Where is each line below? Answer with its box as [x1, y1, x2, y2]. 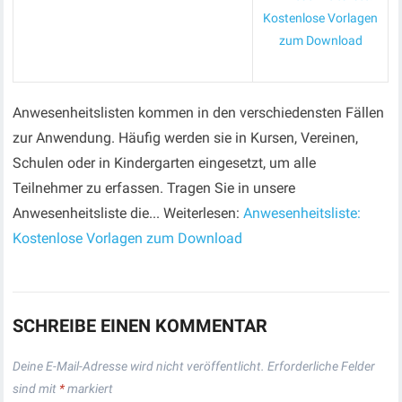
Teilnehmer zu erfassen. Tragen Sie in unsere [13, 179, 296, 197]
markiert [65, 381, 114, 396]
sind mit [13, 381, 60, 396]
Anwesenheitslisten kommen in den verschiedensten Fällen [13, 104, 385, 121]
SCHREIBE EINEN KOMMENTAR [13, 315, 268, 336]
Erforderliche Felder [267, 359, 376, 373]
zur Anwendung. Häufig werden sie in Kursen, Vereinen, [13, 129, 359, 146]
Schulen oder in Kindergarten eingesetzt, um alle [13, 154, 317, 171]
